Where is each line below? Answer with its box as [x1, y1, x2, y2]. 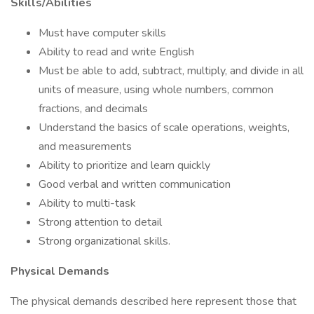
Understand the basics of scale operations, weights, [39, 120, 289, 135]
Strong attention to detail [39, 214, 162, 230]
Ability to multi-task [39, 196, 136, 211]
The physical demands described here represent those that [11, 294, 296, 309]
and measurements [39, 139, 132, 154]
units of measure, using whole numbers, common [39, 82, 273, 97]
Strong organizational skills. [39, 233, 170, 249]
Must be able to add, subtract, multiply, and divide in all [39, 63, 303, 78]
